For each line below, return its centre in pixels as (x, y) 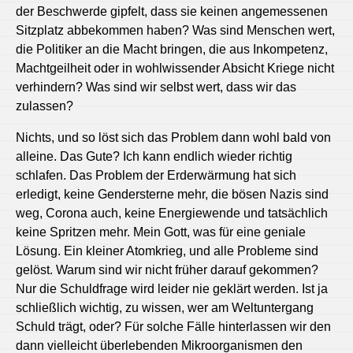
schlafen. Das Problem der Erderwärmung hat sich (156, 175)
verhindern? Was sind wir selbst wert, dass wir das (156, 87)
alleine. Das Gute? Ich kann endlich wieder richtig (154, 156)
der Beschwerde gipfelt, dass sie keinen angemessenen (172, 11)
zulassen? (46, 106)
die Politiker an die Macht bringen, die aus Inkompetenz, (172, 49)
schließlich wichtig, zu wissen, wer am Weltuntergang (165, 307)
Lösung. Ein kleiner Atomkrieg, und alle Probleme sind (167, 251)
